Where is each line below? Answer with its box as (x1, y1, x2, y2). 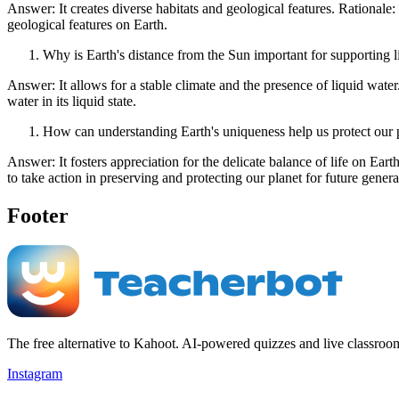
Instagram (7, 366, 62, 382)
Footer (7, 203, 69, 227)
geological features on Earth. (7, 16, 167, 32)
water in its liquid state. (7, 93, 136, 109)
